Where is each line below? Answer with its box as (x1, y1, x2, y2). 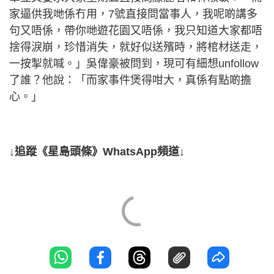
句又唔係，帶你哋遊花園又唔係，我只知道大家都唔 (9, 24, 262, 37)
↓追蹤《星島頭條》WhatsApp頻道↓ (9, 145, 185, 158)
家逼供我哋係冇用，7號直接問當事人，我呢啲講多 (9, 7, 257, 20)
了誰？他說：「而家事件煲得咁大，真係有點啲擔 (9, 73, 251, 86)
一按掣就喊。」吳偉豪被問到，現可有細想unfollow (9, 57, 259, 70)
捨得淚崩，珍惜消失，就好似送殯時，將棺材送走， (9, 40, 262, 53)
